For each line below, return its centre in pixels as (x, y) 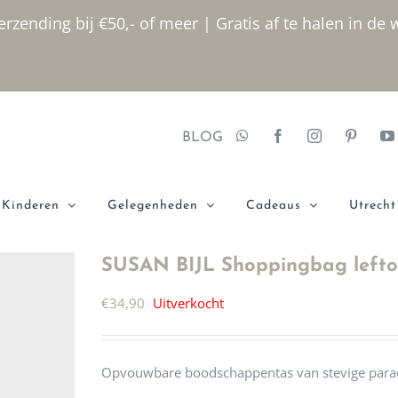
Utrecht (373, 206)
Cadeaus (274, 206)
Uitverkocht (188, 303)
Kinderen (31, 206)
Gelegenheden (153, 206)
